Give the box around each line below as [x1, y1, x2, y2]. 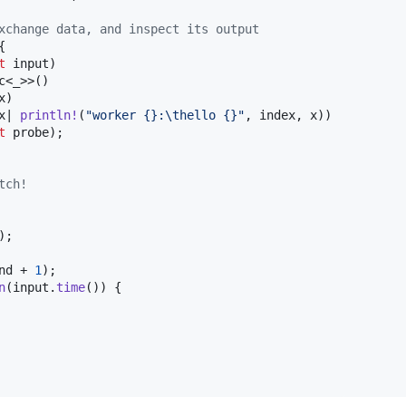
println [20, 108, 71, 123]
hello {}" [179, 108, 245, 123]
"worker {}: [85, 108, 165, 123]
